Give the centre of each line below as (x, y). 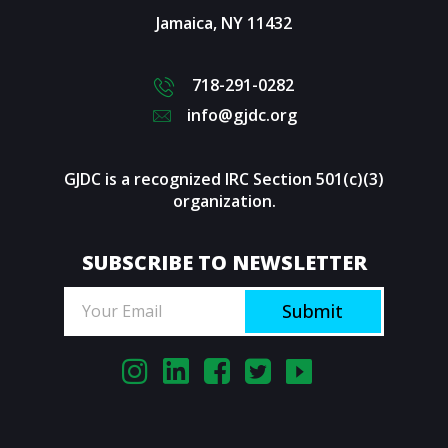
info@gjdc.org (241, 114)
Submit (313, 311)
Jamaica (184, 23)
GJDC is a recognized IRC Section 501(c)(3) (224, 178)
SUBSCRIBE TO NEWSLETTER (224, 262)
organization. (224, 200)
